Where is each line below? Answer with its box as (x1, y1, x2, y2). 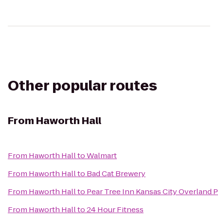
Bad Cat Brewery (87, 168, 145, 179)
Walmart (87, 150, 117, 161)
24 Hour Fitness (87, 204, 144, 215)
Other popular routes (8, 76, 157, 95)
